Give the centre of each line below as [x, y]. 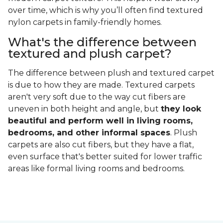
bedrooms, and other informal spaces [89, 133]
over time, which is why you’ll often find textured [106, 10]
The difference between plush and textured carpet [111, 73]
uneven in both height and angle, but [84, 109]
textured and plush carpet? [90, 54]
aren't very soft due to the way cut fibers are [97, 97]
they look [181, 109]
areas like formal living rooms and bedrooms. [98, 169]
